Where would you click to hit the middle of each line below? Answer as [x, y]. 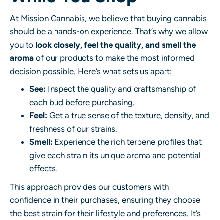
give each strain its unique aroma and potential [115, 155]
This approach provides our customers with [89, 186]
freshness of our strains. [73, 128]
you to [23, 44]
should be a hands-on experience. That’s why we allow [109, 31]
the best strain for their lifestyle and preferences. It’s [105, 213]
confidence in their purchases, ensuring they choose [105, 200]
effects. [43, 168]
